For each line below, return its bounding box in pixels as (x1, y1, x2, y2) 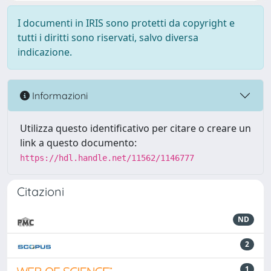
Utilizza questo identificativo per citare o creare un (20, 122, 251, 135)
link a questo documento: (20, 136, 137, 149)
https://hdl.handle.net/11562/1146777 (20, 153, 194, 163)
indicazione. (18, 45, 72, 59)
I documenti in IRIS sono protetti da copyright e (18, 16, 235, 30)
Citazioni (17, 184, 64, 199)
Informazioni (30, 89, 88, 102)
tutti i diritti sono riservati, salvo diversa (18, 31, 198, 44)
